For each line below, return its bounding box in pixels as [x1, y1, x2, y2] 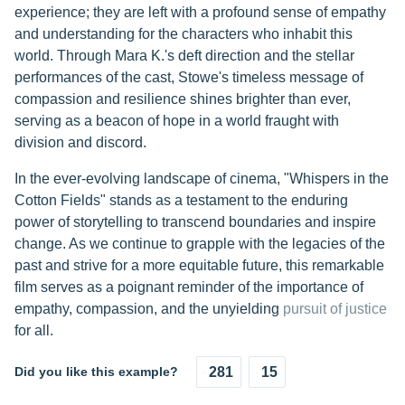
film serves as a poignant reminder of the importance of [14, 279, 363, 295]
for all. [14, 323, 53, 338]
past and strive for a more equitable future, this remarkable [14, 258, 384, 273]
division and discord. [14, 135, 146, 150]
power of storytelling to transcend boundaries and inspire [14, 214, 376, 230]
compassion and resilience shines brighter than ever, [14, 91, 351, 107]
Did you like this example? [14, 364, 178, 379]
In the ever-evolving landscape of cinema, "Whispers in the [14, 171, 389, 186]
